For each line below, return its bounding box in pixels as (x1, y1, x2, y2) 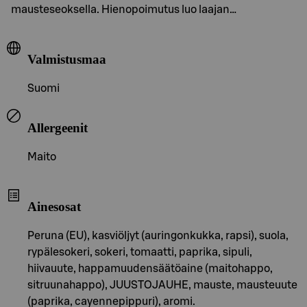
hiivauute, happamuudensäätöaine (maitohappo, (27, 262, 273, 274)
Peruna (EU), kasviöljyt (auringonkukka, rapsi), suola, (27, 230, 288, 241)
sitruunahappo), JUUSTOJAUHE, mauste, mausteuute (27, 279, 297, 291)
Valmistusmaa (27, 52, 106, 67)
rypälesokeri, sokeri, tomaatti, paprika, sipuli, (27, 246, 252, 258)
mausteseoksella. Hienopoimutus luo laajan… (11, 3, 236, 15)
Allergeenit (27, 120, 88, 135)
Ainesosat (27, 199, 81, 214)
